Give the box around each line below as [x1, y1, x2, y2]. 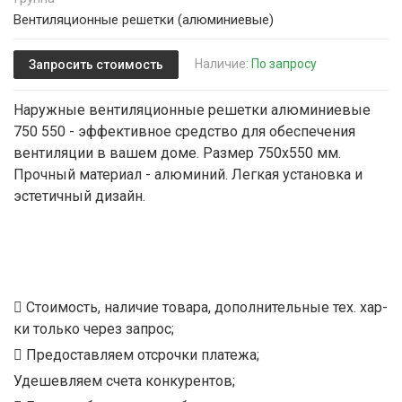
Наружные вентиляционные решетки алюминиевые [13, 101, 371, 119]
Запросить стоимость [29, 57, 163, 72]
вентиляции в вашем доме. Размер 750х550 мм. [13, 144, 341, 162]
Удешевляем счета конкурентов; [13, 372, 235, 390]
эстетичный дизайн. [13, 188, 145, 205]
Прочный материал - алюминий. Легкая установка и [13, 166, 363, 184]
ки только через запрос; [13, 320, 174, 338]
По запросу [251, 57, 317, 71]
